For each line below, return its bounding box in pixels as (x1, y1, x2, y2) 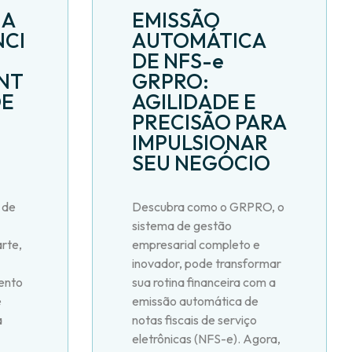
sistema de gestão (131, 217, 232, 233)
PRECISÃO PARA (131, 108, 286, 135)
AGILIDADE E (131, 88, 256, 115)
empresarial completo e (131, 236, 260, 252)
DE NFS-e (131, 47, 224, 74)
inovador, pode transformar (131, 255, 281, 271)
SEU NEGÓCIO (131, 149, 270, 176)
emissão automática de (131, 292, 258, 309)
